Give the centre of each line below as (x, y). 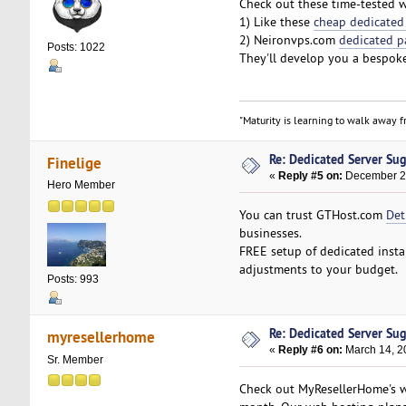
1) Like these (276, 22)
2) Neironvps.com (289, 40)
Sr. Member (75, 359)
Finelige (75, 162)
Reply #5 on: (311, 176)
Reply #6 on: (311, 350)
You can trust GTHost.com (312, 215)
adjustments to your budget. (319, 270)
